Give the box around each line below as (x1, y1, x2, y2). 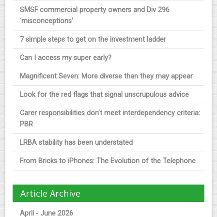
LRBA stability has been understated (20, 139, 133, 147)
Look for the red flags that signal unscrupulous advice (20, 91, 189, 99)
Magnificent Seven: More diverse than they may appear (20, 72, 193, 81)
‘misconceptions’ (20, 17, 74, 26)
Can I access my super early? (20, 54, 112, 62)
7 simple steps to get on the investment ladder (20, 35, 167, 44)
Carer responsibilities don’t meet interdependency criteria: (20, 109, 201, 118)
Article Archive (20, 187, 81, 200)
